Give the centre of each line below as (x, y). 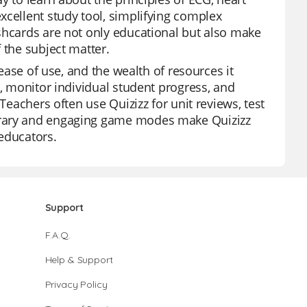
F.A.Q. (58, 235)
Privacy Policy (76, 284)
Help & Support (79, 260)
